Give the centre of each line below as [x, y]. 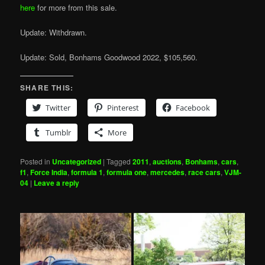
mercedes [168, 172]
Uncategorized [77, 162]
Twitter [58, 108]
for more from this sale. [76, 7]
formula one [127, 172]
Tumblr [59, 133]
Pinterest [123, 108]
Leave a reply [57, 183]
